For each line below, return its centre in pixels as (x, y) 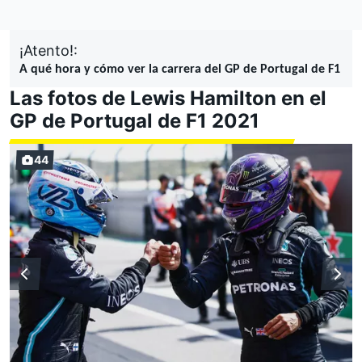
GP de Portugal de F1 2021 (135, 120)
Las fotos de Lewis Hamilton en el (168, 98)
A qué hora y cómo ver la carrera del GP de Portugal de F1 (180, 69)
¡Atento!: (48, 50)
